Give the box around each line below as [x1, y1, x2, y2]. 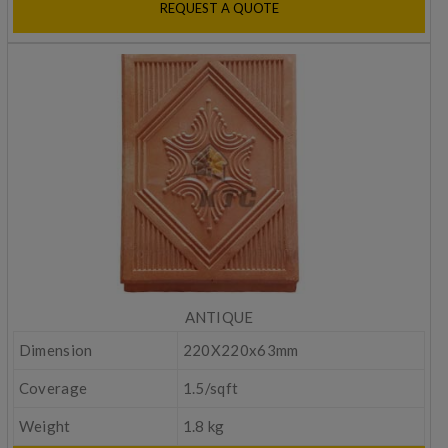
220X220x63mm [182, 341, 299, 360]
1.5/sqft [182, 379, 239, 398]
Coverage [18, 379, 88, 398]
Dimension [18, 341, 93, 360]
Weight [18, 417, 71, 436]
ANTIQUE [184, 308, 254, 327]
